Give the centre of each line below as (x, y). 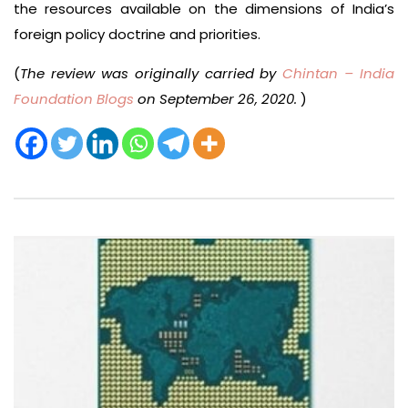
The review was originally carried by (152, 73)
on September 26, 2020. (215, 98)
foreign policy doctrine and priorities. (137, 34)
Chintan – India (338, 73)
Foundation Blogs (74, 98)
